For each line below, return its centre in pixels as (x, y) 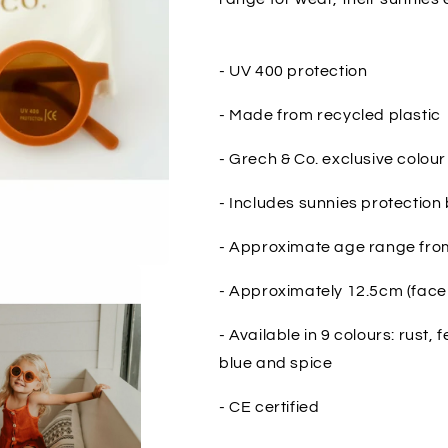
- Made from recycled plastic (330, 115)
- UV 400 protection (293, 71)
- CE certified (269, 407)
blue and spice (276, 363)
